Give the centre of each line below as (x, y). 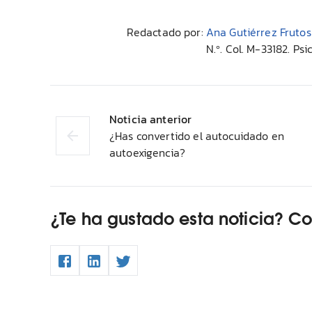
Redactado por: (165, 32)
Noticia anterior (150, 119)
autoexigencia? (147, 152)
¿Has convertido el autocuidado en (196, 135)
